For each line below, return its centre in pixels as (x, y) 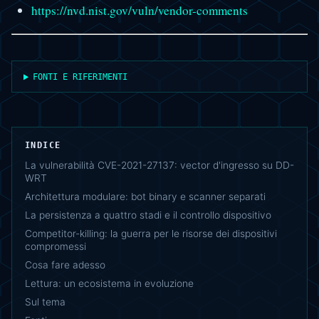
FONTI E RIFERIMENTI (80, 77)
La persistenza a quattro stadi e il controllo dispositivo (148, 215)
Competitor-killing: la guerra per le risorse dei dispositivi (151, 234)
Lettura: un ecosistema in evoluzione (109, 284)
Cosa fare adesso (65, 265)
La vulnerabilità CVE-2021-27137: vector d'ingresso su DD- (159, 166)
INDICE (43, 146)
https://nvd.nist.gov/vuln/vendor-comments (139, 11)
